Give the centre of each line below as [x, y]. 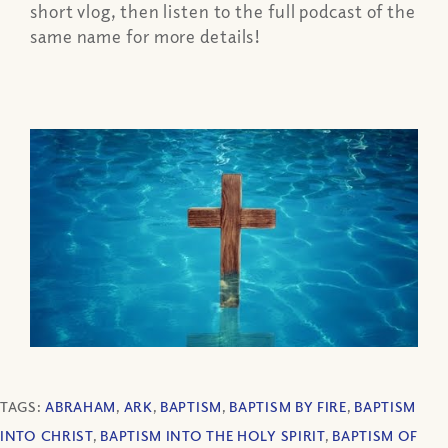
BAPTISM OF [375, 436]
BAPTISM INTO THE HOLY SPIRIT [212, 436]
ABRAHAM [81, 407]
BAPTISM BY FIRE [288, 407]
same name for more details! [146, 36]
